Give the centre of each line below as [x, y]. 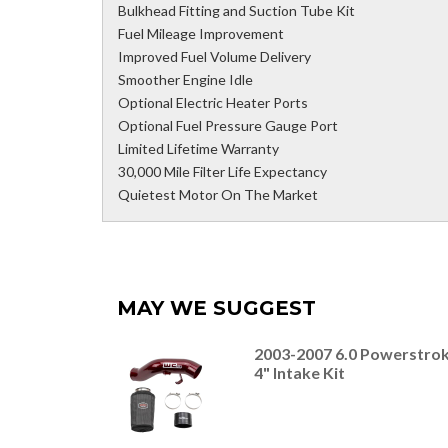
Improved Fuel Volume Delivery [214, 57]
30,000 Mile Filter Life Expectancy [222, 172]
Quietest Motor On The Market [218, 195]
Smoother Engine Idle [185, 80]
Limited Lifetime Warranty [198, 149]
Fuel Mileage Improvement [201, 34]
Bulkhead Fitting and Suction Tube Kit [236, 11]
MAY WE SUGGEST [216, 308]
